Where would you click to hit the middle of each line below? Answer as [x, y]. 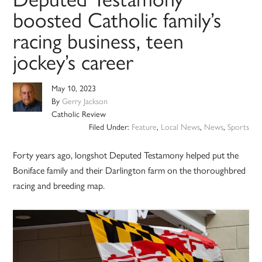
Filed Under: [110, 127]
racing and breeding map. [59, 186]
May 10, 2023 [74, 89]
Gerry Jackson [85, 102]
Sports [238, 127]
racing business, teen [99, 42]
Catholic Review [79, 115]
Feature [144, 127]
